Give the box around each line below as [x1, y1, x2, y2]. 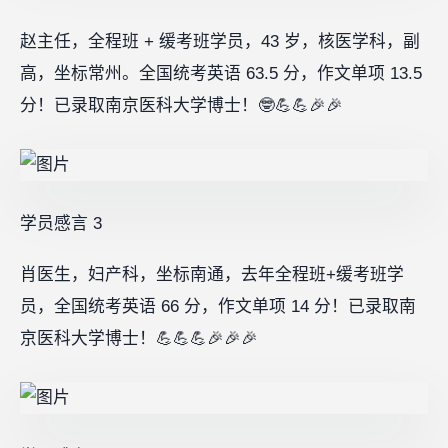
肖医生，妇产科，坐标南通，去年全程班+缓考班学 [20, 264, 404, 284]
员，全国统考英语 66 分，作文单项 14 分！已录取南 [20, 296, 416, 316]
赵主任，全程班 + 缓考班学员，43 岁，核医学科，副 [20, 31, 420, 51]
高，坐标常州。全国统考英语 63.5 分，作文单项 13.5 [20, 63, 422, 83]
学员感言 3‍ [20, 213, 102, 233]
